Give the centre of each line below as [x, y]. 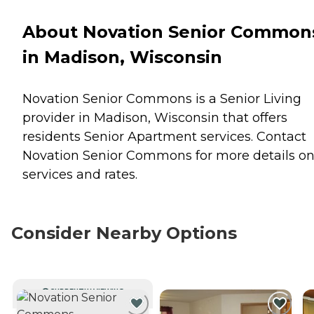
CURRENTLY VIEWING [87, 291]
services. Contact [252, 136]
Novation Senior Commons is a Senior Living [162, 98]
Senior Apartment [141, 136]
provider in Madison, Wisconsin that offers [155, 117]
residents [53, 136]
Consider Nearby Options [124, 233]
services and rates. [80, 174]
